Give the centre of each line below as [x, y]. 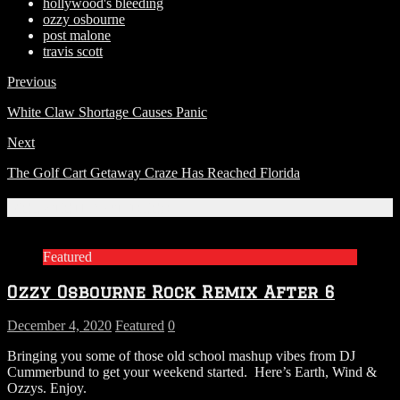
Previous [32, 81]
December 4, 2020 [59, 325]
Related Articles [88, 207]
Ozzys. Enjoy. [47, 387]
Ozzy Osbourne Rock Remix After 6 [171, 291]
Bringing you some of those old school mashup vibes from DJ [181, 355]
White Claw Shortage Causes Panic [107, 112]
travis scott [73, 51]
